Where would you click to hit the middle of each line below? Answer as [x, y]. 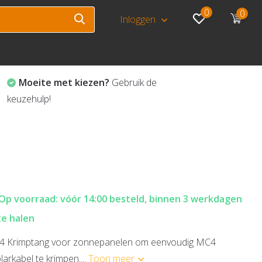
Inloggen [139, 19]
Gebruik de [133, 82]
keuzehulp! [29, 99]
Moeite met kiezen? [64, 82]
